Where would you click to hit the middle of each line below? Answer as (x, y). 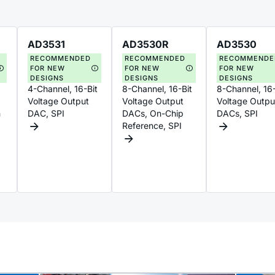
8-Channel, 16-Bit (157, 88)
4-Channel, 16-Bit (63, 88)
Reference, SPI (152, 125)
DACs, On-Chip (153, 113)
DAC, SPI (46, 113)
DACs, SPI (237, 113)
